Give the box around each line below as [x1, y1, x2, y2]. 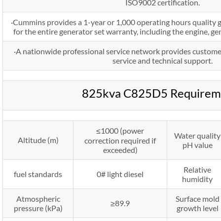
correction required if [84, 135, 156, 145]
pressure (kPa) [13, 203, 63, 213]
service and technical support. [112, 55, 213, 65]
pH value [182, 140, 213, 149]
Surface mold [175, 193, 220, 203]
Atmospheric [16, 193, 60, 203]
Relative [184, 164, 211, 174]
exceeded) [103, 145, 138, 154]
